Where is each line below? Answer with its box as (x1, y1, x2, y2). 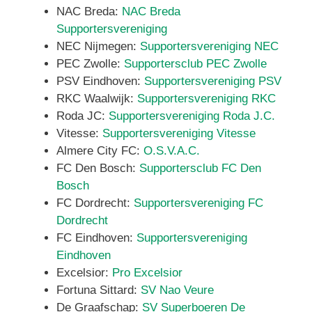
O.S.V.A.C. (143, 144, 200, 157)
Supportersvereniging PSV (144, 75, 281, 88)
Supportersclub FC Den (139, 162, 261, 175)
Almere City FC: (56, 144, 143, 157)
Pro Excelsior (112, 266, 182, 279)
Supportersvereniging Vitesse (102, 127, 256, 140)
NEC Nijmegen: (56, 40, 140, 53)
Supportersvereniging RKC (137, 92, 276, 105)
